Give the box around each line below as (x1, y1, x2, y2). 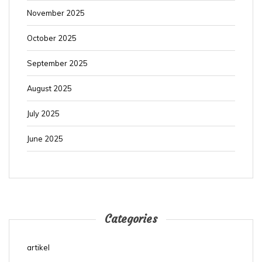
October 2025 (27, 33, 77, 43)
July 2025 (27, 108, 60, 118)
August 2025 (27, 83, 72, 93)
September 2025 (27, 58, 88, 68)
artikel (27, 242, 50, 252)
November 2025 (27, 8, 85, 18)
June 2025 (27, 133, 63, 143)
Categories (105, 211, 157, 226)
